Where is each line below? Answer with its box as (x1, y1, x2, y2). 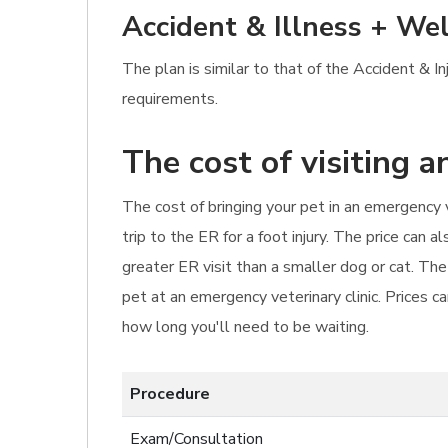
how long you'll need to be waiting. (122, 316, 369, 338)
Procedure (130, 383, 210, 405)
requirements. (122, 88, 218, 110)
